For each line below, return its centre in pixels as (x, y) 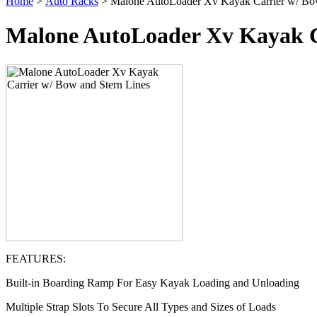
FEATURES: (36, 258)
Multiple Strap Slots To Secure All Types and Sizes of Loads (141, 306)
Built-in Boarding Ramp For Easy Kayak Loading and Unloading (152, 282)
